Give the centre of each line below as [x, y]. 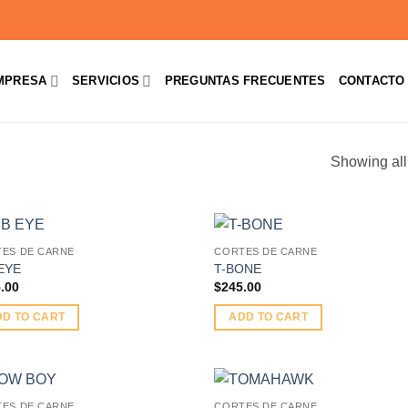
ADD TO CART [269, 316]
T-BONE [238, 268]
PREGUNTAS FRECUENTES [245, 81]
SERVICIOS [106, 81]
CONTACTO [372, 81]
